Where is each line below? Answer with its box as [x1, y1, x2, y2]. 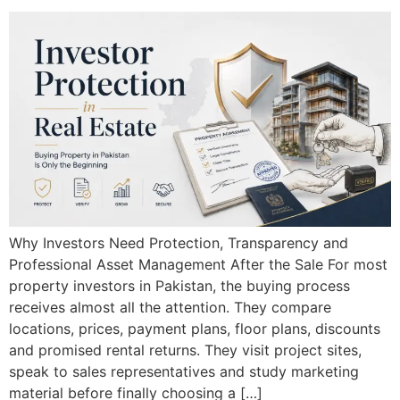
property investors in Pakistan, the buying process [9, 276, 350, 295]
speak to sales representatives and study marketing [9, 362, 359, 380]
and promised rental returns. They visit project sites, [9, 340, 362, 359]
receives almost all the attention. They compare [9, 297, 331, 316]
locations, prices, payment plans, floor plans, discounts [9, 319, 380, 337]
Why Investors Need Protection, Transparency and [9, 233, 348, 252]
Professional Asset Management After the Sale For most [9, 254, 387, 273]
